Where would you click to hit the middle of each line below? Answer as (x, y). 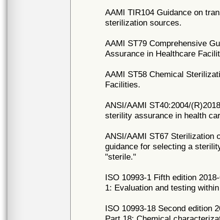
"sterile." (121, 157)
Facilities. (123, 84)
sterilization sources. (144, 23)
